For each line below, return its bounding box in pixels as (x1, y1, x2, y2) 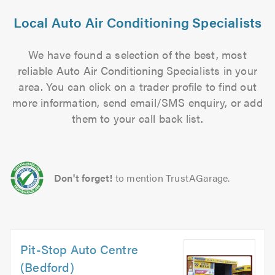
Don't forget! (54, 171, 113, 185)
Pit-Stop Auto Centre (20, 240, 138, 258)
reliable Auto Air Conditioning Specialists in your (17, 63, 257, 78)
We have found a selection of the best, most (28, 47, 247, 62)
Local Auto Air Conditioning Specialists (13, 12, 262, 31)
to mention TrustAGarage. (115, 171, 230, 185)
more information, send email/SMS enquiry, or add (12, 95, 263, 110)
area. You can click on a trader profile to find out (18, 79, 257, 94)
